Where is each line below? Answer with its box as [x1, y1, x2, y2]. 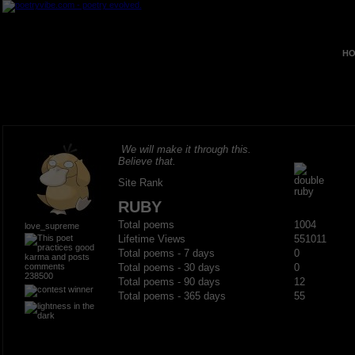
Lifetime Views [117, 234, 185, 245]
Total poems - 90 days [117, 277, 220, 288]
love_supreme [24, 221, 79, 231]
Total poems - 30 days [117, 262, 220, 273]
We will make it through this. [120, 143, 251, 155]
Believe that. [117, 155, 176, 167]
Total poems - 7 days [117, 248, 215, 259]
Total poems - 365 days [117, 291, 226, 302]
